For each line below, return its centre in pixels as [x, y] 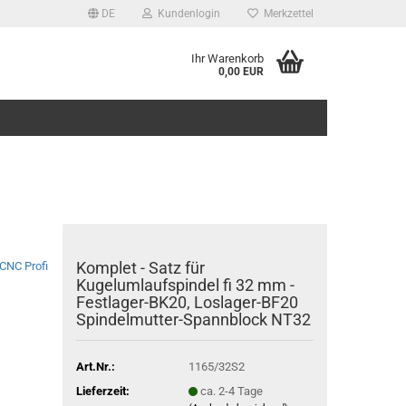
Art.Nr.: [95, 366]
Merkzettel [286, 14]
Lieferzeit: [102, 391]
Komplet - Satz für [140, 268]
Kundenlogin [186, 14]
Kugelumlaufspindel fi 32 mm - [185, 285]
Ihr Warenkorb [227, 58]
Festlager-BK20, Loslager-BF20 [187, 302]
